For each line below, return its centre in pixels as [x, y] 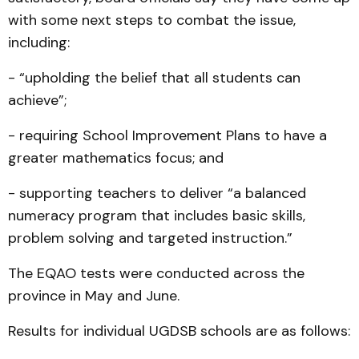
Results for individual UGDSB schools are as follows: [179, 331]
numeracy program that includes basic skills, [157, 216]
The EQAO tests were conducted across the [156, 273]
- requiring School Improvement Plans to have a [167, 135]
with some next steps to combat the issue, [152, 20]
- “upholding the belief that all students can [154, 78]
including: [39, 42]
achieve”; [37, 100]
